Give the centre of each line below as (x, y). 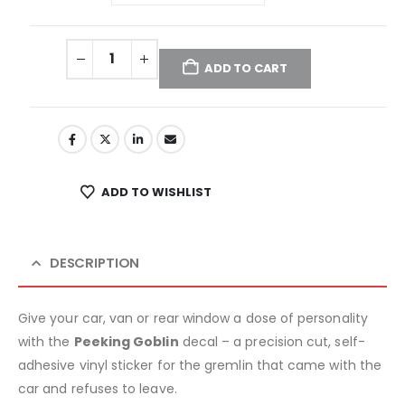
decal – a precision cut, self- (272, 341)
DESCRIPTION (94, 262)
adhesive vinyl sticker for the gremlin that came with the (200, 365)
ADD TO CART (246, 68)
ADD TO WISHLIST (156, 192)
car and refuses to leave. (98, 388)
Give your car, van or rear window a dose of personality (193, 318)
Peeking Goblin (126, 341)
